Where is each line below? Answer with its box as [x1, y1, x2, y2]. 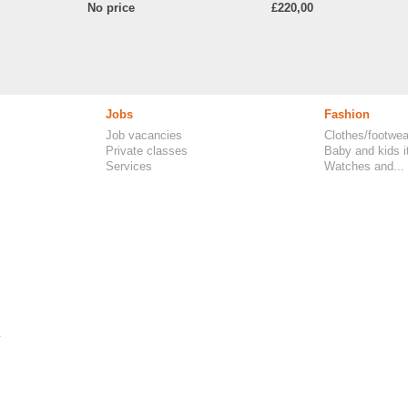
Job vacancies [106, 128, 182, 142]
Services [106, 159, 152, 173]
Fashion [324, 107, 370, 121]
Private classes [106, 144, 188, 158]
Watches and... [324, 159, 404, 173]
